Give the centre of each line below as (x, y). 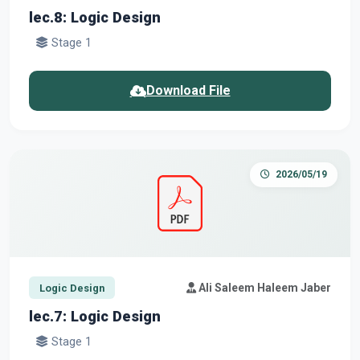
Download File (188, 91)
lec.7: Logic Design (95, 317)
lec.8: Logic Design (95, 18)
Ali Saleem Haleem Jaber (264, 287)
